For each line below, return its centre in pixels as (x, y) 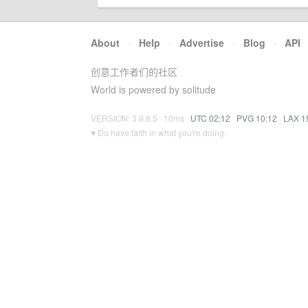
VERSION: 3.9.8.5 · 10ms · (141, 118)
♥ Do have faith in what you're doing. (158, 132)
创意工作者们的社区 (134, 71)
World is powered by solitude (153, 89)
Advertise (202, 43)
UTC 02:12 (210, 118)
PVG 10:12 (257, 118)
